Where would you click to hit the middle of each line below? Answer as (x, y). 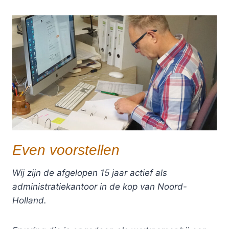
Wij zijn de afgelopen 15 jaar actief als (90, 173)
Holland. (29, 200)
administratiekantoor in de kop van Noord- (100, 187)
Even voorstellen (66, 150)
